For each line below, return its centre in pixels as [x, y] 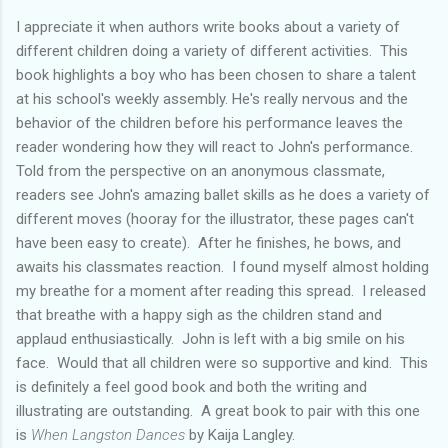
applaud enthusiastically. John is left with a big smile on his [210, 339]
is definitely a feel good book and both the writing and [191, 387]
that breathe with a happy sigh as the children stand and [199, 315]
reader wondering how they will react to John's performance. [216, 147]
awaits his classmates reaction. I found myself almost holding [222, 267]
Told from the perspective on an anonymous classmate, [200, 171]
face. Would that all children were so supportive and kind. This [222, 363]
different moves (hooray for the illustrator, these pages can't [215, 219]
